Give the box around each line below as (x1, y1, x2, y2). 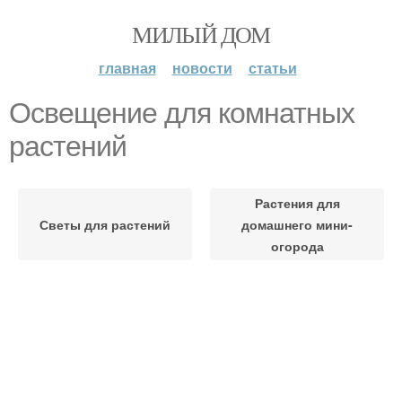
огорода (270, 237, 324, 255)
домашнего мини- (241, 215, 353, 233)
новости (171, 57, 232, 78)
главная (98, 57, 156, 78)
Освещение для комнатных (9, 97, 354, 129)
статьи (248, 57, 297, 78)
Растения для (254, 194, 340, 212)
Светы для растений (39, 215, 170, 233)
